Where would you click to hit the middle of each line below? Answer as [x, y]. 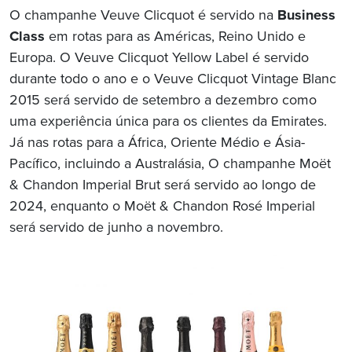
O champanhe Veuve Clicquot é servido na [143, 16]
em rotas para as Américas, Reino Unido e [175, 37]
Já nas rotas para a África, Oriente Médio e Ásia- [157, 143]
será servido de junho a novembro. [118, 228]
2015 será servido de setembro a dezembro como [163, 101]
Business [306, 16]
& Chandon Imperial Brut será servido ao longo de [163, 186]
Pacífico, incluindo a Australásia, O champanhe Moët [170, 165]
